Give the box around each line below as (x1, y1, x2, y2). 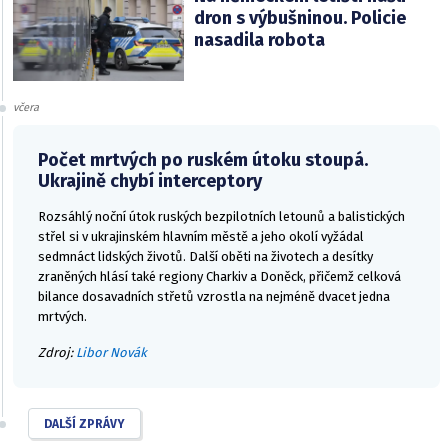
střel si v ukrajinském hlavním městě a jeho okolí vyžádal (38, 229, 364, 245)
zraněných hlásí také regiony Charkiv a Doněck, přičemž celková (38, 269, 401, 285)
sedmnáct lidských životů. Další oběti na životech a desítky (38, 249, 373, 265)
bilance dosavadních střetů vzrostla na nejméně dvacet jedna (38, 289, 390, 305)
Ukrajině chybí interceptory (38, 170, 262, 193)
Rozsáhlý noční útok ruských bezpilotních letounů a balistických (38, 209, 405, 225)
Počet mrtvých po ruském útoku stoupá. (38, 149, 368, 172)
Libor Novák (76, 345, 147, 361)
